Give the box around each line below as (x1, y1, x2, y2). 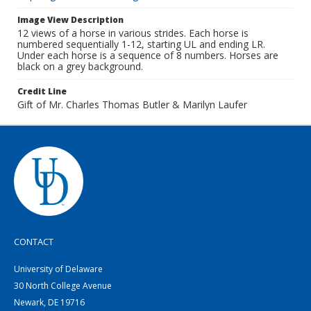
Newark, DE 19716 (14, 296, 85, 308)
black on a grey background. (17, 60, 143, 73)
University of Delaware (14, 263, 103, 275)
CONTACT (14, 235, 53, 248)
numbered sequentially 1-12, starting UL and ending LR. (17, 37, 265, 51)
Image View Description (17, 14, 124, 26)
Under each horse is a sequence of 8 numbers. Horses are (17, 49, 278, 62)
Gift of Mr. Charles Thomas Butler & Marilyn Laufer (17, 98, 247, 111)
